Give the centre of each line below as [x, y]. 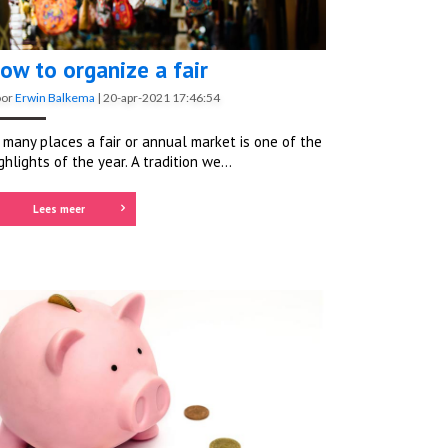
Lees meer [58, 208]
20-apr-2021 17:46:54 [161, 97]
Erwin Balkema [55, 97]
